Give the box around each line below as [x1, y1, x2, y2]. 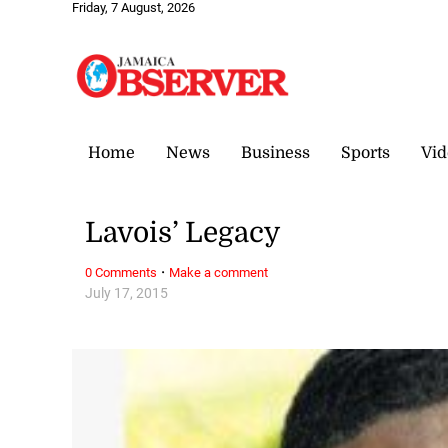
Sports [341, 143, 390, 162]
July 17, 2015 [85, 284, 169, 302]
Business [241, 143, 310, 162]
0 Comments [85, 264, 158, 280]
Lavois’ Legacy [85, 217, 282, 250]
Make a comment [169, 264, 269, 280]
